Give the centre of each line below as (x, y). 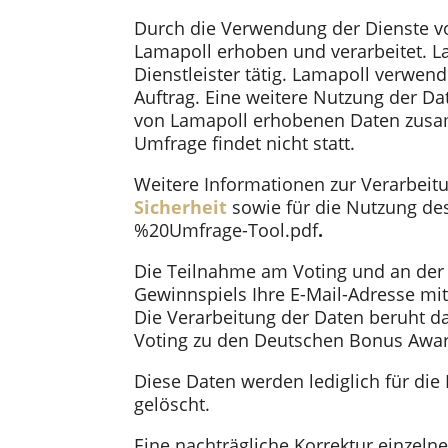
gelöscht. (172, 403)
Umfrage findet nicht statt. (245, 142)
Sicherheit (181, 206)
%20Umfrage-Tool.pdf (226, 229)
